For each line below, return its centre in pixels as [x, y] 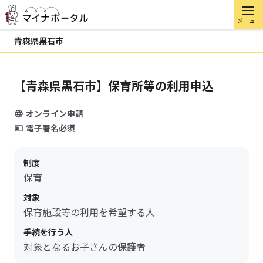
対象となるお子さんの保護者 [85, 247]
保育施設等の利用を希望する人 [89, 212]
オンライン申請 [55, 113]
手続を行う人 [48, 232]
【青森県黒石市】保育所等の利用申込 [114, 85]
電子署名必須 [50, 128]
